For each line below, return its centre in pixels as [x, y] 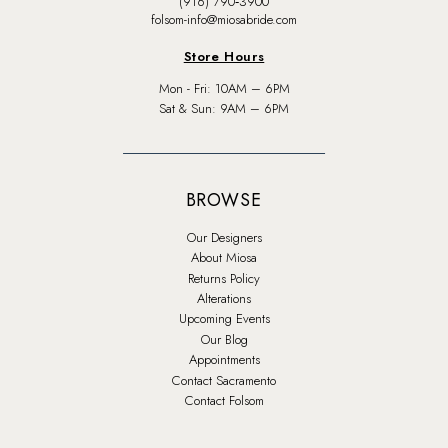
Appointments [224, 360]
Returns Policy [224, 278]
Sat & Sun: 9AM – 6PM [224, 109]
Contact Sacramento [224, 380]
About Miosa [224, 258]
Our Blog [224, 339]
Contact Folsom [224, 400]
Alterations [224, 299]
